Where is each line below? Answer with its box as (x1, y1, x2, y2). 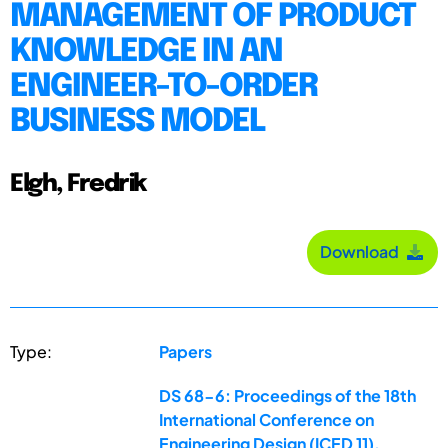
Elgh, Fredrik (10, 171, 146, 197)
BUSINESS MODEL (10, 105, 264, 139)
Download (320, 241, 405, 263)
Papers (159, 340, 213, 362)
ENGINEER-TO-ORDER (10, 70, 317, 104)
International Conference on (159, 408, 375, 430)
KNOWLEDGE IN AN (10, 35, 282, 69)
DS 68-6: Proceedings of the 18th (159, 384, 417, 406)
